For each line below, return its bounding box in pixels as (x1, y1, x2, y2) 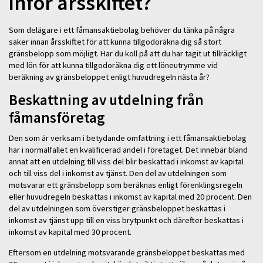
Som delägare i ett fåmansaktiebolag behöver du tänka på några (9, 24, 235, 35)
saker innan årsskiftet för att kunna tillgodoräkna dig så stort (9, 36, 221, 47)
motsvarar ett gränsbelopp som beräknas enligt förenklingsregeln (9, 180, 242, 191)
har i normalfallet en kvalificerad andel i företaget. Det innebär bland (9, 144, 248, 156)
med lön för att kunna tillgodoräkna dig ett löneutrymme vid (9, 59, 218, 70)
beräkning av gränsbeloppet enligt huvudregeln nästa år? (9, 71, 210, 82)
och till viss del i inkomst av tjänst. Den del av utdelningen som (9, 168, 227, 179)
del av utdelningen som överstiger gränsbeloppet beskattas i (9, 203, 225, 214)
